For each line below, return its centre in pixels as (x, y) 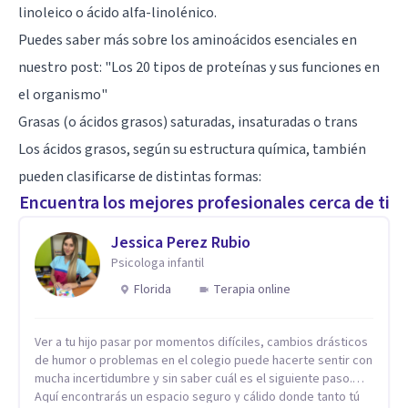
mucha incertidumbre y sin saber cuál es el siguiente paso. (194, 378)
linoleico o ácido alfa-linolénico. (117, 12)
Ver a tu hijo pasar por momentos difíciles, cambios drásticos (201, 342)
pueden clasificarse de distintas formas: (140, 176)
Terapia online (252, 289)
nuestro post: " (65, 67)
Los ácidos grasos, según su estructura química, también (192, 149)
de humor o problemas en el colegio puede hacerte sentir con (204, 360)
